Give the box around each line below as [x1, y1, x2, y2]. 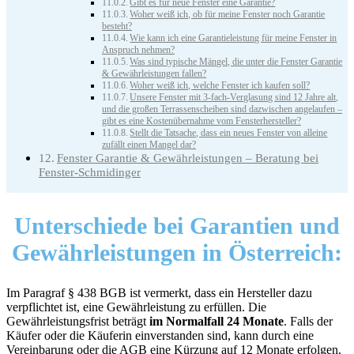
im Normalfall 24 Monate [149, 314, 284, 329]
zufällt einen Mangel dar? [102, 139, 196, 151]
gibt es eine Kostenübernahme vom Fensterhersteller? [102, 115, 301, 127]
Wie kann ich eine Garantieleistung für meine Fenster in [130, 32, 337, 44]
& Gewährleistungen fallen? [102, 68, 206, 80]
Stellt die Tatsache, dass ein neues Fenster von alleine [130, 127, 328, 139]
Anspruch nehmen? [102, 44, 175, 56]
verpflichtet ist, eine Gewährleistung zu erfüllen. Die [6, 300, 266, 314]
